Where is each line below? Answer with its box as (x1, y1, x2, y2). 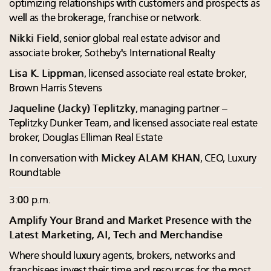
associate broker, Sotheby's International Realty (9, 48, 215, 59)
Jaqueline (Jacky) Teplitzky (9, 104, 135, 115)
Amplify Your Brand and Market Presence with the (9, 216, 252, 227)
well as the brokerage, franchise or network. (9, 13, 201, 24)
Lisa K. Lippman (9, 69, 84, 80)
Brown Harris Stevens (9, 83, 102, 94)
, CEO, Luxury (200, 154, 256, 165)
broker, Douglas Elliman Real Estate (9, 133, 163, 144)
